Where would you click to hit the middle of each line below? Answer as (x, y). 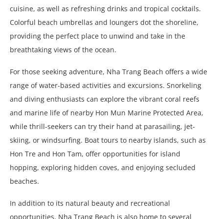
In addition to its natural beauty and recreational (90, 203)
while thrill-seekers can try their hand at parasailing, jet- (102, 126)
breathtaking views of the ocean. (63, 49)
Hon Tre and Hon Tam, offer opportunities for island (95, 153)
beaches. (24, 181)
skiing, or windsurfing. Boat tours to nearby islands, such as (108, 140)
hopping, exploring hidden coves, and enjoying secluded (103, 167)
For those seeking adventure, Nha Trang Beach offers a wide (109, 71)
